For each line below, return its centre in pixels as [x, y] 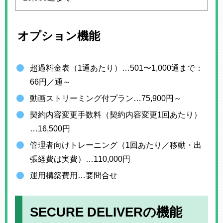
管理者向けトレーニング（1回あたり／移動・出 [116, 145]
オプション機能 [59, 36]
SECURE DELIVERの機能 [106, 212]
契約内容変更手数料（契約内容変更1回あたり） [116, 114]
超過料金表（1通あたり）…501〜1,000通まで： [116, 68]
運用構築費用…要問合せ [74, 175]
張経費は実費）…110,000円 [80, 159]
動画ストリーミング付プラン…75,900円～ [106, 98]
